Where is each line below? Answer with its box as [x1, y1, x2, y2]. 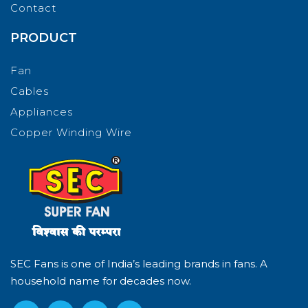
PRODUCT [10, 30, 77, 45]
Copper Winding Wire [10, 125, 132, 139]
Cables [10, 84, 49, 98]
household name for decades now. [10, 274, 191, 287]
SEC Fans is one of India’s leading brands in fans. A [10, 256, 267, 270]
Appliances [10, 104, 73, 118]
